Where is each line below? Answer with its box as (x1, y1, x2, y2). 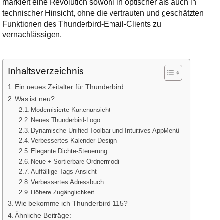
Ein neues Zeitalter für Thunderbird (15, 83, 124, 91)
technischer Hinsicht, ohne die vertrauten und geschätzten (2, 9, 204, 17)
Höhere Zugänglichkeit (30, 189, 94, 196)
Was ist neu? (15, 95, 55, 103)
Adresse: (13, 9, 51, 20)
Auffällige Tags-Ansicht (30, 168, 97, 175)
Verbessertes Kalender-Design (30, 137, 117, 144)
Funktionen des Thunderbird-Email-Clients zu (2, 20, 161, 28)
